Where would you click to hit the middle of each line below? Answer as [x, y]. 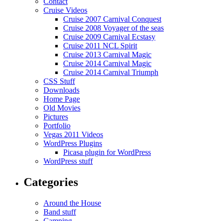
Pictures [56, 116]
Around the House [72, 203]
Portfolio [57, 125]
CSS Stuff [59, 81]
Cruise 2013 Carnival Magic [107, 54]
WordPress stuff [68, 161]
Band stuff [60, 212]
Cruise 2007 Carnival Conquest [112, 19]
